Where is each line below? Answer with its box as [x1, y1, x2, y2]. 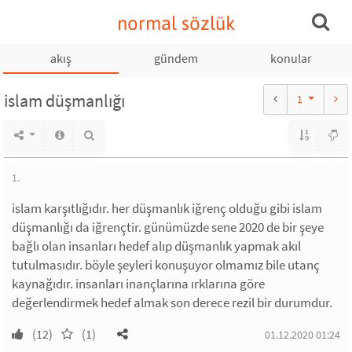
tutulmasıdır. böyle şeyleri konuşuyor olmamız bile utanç [12, 256, 320, 273]
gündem [153, 50, 198, 66]
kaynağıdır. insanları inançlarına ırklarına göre [12, 275, 265, 292]
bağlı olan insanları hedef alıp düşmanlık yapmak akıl [12, 237, 301, 255]
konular [269, 50, 312, 66]
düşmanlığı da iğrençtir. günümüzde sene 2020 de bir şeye [12, 218, 324, 236]
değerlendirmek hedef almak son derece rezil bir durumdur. [12, 294, 332, 311]
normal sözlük [116, 13, 236, 34]
